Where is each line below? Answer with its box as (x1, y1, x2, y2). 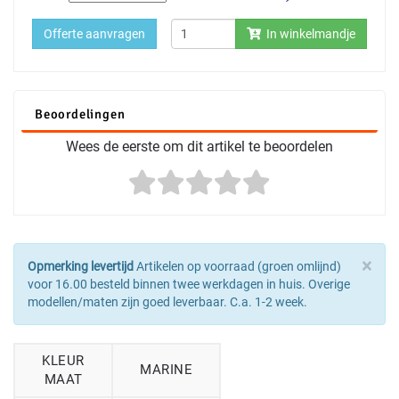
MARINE (140, 362, 192, 378)
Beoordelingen (35, 106, 126, 122)
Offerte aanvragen (44, 27, 145, 41)
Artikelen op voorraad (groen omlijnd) (134, 259, 341, 273)
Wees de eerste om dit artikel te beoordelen (66, 138, 333, 155)
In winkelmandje (261, 27, 355, 41)
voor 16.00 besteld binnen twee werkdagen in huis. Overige (28, 277, 350, 291)
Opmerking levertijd (28, 259, 134, 273)
